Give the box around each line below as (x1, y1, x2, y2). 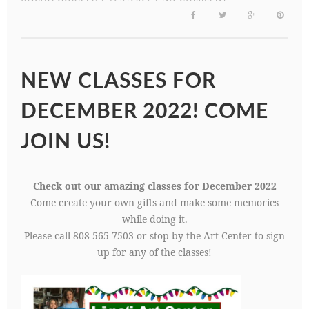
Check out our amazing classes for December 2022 (32, 179, 277, 192)
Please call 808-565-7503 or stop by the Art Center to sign (24, 229, 285, 242)
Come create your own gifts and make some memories (30, 196, 279, 209)
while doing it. (121, 212, 188, 226)
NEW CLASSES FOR (21, 71, 216, 92)
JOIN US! (21, 132, 110, 152)
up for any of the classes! (97, 246, 212, 259)
